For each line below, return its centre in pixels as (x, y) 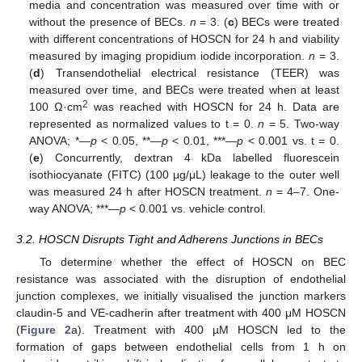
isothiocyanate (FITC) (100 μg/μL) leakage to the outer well (184, 175)
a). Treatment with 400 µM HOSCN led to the (208, 330)
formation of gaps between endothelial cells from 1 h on (181, 347)
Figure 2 (46, 330)
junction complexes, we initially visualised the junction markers (181, 296)
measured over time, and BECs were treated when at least (184, 90)
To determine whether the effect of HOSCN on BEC (192, 262)
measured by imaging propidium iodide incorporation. (169, 56)
